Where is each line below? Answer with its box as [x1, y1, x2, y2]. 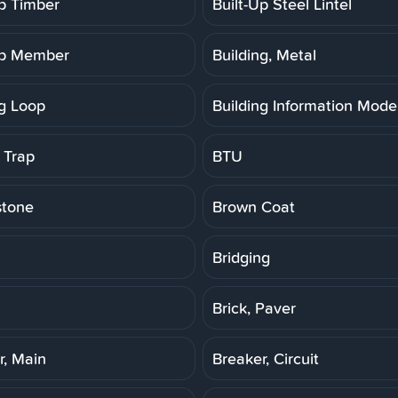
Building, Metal [212, 43, 316, 66]
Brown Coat [212, 195, 295, 218]
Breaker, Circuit [212, 346, 319, 370]
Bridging [212, 245, 270, 268]
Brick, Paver [212, 296, 296, 319]
